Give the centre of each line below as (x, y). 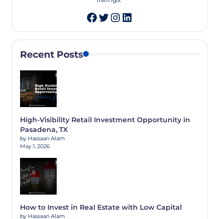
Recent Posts (52, 54)
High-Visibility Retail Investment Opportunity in (105, 120)
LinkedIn (146, 15)
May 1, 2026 (35, 146)
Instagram (139, 15)
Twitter (118, 15)
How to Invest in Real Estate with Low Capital (101, 207)
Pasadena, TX (44, 129)
